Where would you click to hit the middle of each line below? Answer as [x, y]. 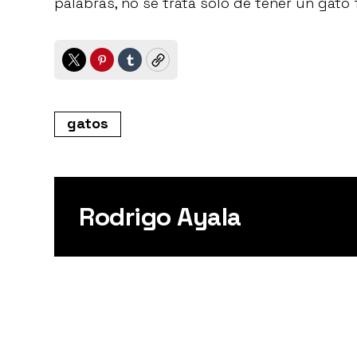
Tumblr [154, 67]
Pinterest [133, 67]
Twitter [97, 67]
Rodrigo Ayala [160, 217]
